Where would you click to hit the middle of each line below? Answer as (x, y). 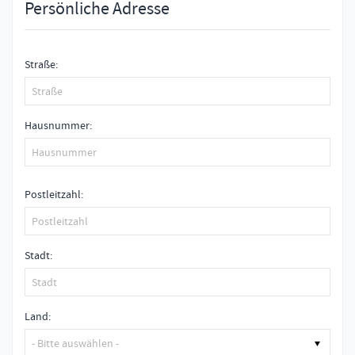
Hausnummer (57, 125)
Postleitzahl (53, 194)
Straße (40, 64)
